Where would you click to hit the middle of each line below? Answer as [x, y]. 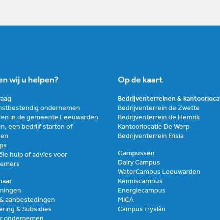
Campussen [136, 153]
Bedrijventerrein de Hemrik [159, 117]
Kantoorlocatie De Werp [154, 127]
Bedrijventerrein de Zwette [159, 108]
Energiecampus [142, 191]
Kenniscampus [140, 181]
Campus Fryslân [142, 209]
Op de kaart [140, 80]
